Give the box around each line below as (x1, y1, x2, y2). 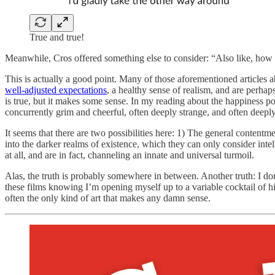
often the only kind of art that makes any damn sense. (5, 192, 211, 203)
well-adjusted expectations (5, 84, 107, 95)
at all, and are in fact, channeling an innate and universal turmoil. (5, 149, 257, 160)
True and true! (29, 31, 84, 42)
